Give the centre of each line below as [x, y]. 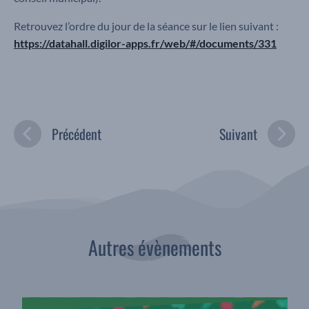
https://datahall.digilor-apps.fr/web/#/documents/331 [145, 43]
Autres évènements [154, 248]
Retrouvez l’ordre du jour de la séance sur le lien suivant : [146, 26]
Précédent [77, 134]
